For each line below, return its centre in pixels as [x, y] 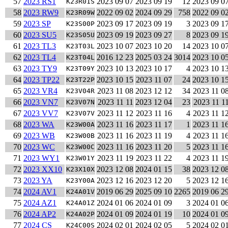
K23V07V [80, 113]
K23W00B [80, 136]
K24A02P [80, 214]
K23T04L [80, 58]
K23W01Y [80, 158]
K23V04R [80, 91]
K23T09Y [80, 69]
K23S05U [80, 35]
